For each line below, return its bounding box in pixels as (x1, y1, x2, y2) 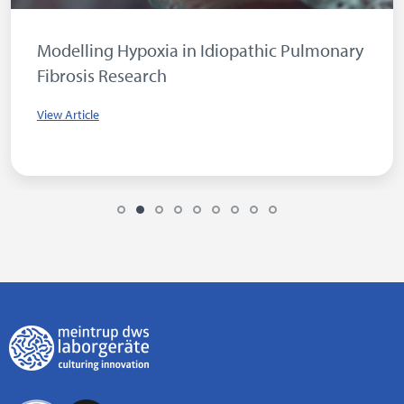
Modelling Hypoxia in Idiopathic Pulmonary (36, 39, 363, 62)
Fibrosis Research (36, 64, 167, 87)
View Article (36, 106, 99, 124)
